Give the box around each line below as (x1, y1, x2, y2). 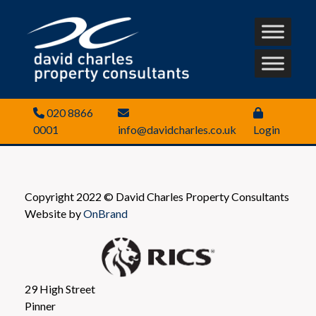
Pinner (25, 298, 56, 312)
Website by (25, 207, 83, 220)
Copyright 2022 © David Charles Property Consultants (25, 190, 289, 203)
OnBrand (83, 207, 128, 220)
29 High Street (25, 281, 95, 296)
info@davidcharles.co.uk (117, 123, 236, 136)
